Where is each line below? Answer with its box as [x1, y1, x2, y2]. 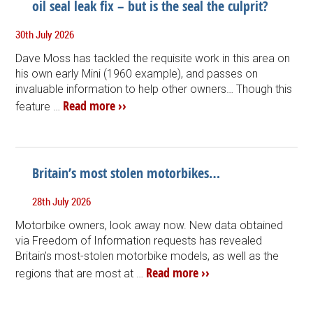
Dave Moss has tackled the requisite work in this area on [15, 51, 291, 65]
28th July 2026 [32, 194, 92, 208]
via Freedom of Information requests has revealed [15, 233, 263, 247]
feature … [15, 99, 64, 113]
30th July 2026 [15, 27, 75, 41]
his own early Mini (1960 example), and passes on [15, 66, 259, 80]
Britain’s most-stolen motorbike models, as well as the [15, 249, 279, 263]
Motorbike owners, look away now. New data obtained [15, 218, 284, 232]
